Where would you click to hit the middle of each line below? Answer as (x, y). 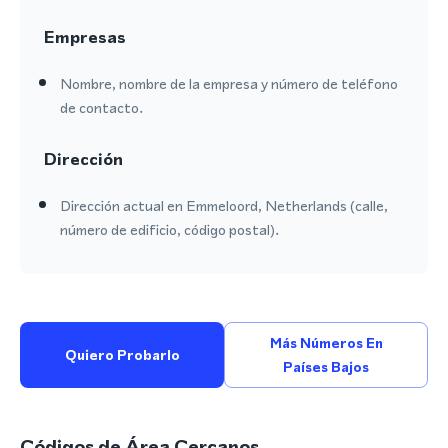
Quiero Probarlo (122, 355)
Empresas (85, 37)
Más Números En (326, 343)
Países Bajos (326, 367)
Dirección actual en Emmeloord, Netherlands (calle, (224, 205)
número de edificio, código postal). (169, 229)
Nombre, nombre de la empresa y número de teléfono (229, 83)
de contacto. (101, 107)
